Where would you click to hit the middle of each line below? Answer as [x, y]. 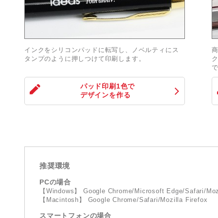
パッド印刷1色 [104, 86]
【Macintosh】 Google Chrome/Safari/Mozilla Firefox [124, 200]
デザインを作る [105, 95]
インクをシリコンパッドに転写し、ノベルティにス [102, 50]
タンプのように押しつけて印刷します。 [85, 58]
